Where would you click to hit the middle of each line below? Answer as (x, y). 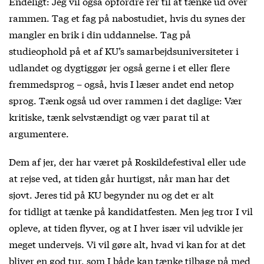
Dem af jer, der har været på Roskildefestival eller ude (127, 161)
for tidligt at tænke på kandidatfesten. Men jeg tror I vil (131, 210)
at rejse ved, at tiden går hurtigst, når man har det (119, 177)
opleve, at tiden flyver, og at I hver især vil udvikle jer (126, 227)
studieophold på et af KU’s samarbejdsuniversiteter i (124, 50)
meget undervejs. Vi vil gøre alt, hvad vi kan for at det (127, 243)
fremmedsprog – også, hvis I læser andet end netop (121, 83)
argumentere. (39, 133)
